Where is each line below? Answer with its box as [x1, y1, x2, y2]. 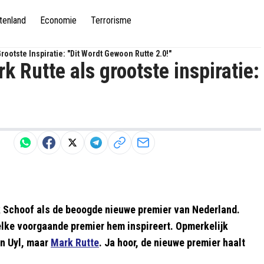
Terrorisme [91, 14, 131, 26]
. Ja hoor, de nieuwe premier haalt [99, 236, 245, 249]
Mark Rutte [51, 236, 99, 249]
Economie [40, 14, 77, 26]
